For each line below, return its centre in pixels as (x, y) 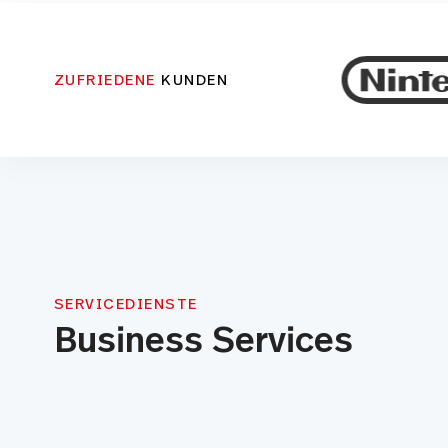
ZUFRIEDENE (104, 80)
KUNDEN (192, 80)
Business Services (203, 341)
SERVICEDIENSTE (125, 304)
